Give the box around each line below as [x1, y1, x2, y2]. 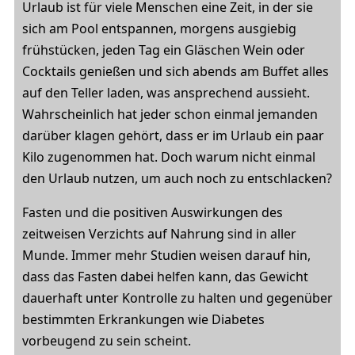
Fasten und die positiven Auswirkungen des [22, 204, 283, 221]
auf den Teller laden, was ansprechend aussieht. [22, 84, 310, 101]
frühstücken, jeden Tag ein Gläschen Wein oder [22, 41, 305, 59]
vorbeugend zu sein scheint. [22, 332, 191, 349]
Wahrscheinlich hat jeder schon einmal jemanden [22, 105, 318, 123]
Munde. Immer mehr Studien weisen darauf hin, [22, 246, 311, 264]
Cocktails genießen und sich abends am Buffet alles [22, 63, 329, 80]
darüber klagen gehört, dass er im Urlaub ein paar [22, 127, 324, 144]
